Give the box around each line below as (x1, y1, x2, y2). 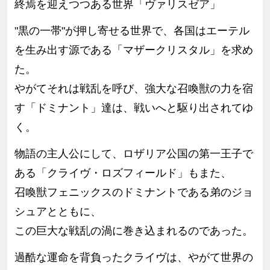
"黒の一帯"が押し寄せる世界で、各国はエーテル (14, 24, 250, 37)
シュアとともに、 (14, 205, 101, 218)
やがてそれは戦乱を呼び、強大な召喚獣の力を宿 (14, 82, 253, 95)
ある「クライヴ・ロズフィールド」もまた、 (14, 166, 231, 179)
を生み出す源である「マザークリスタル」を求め (14, 43, 253, 56)
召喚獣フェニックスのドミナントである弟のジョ (14, 186, 253, 198)
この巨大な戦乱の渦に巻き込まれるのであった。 (14, 224, 253, 237)
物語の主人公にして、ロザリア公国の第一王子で (14, 147, 253, 160)
